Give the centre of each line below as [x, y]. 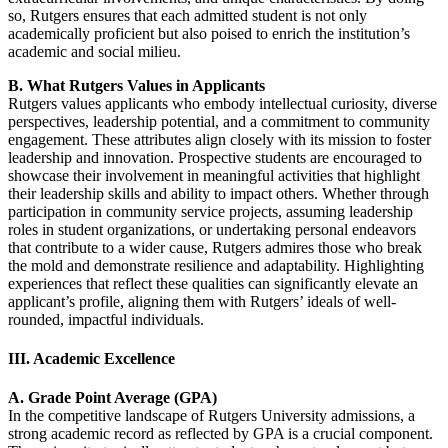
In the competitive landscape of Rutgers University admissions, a [211, 416]
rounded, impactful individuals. [106, 319]
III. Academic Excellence [91, 359]
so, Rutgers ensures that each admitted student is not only [187, 15]
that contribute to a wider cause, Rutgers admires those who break [215, 247]
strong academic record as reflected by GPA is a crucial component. [220, 434]
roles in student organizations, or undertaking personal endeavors [212, 229]
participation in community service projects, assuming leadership [210, 211]
